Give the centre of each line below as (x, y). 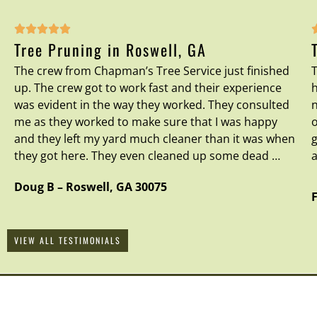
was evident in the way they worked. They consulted (152, 104)
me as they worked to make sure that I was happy (146, 121)
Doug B (34, 186)
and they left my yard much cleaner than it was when (155, 138)
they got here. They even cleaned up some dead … (147, 155)
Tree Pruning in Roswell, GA (110, 49)
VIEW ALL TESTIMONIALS (68, 241)
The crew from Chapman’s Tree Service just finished (152, 70)
